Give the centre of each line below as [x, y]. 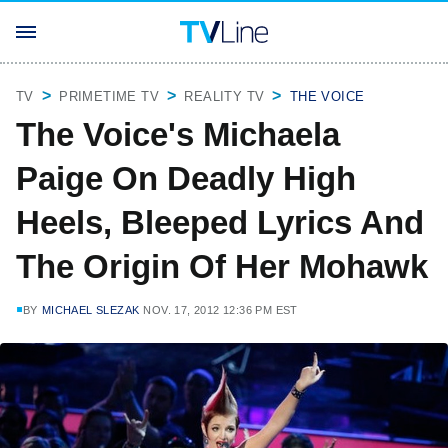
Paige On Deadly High [186, 178]
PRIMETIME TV [109, 96]
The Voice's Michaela [178, 134]
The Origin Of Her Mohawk [222, 266]
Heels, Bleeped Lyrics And [220, 222]
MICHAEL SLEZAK [90, 310]
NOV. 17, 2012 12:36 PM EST [220, 310]
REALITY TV [224, 96]
